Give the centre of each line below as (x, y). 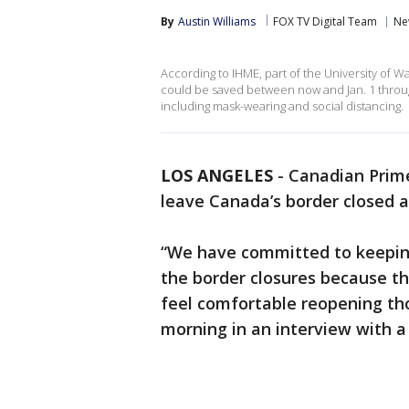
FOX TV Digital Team (325, 21)
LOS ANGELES (217, 175)
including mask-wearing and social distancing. (282, 106)
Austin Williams (217, 21)
